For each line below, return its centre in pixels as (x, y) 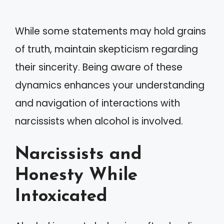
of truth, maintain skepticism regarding (106, 49)
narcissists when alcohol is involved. (99, 121)
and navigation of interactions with (97, 103)
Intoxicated (61, 197)
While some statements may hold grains (110, 31)
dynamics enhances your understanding (110, 85)
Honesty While (76, 176)
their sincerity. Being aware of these (99, 67)
